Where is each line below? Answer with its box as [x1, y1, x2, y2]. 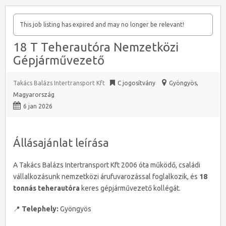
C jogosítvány [118, 80, 155, 86]
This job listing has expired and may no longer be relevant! [20, 21, 184, 28]
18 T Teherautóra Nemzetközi [13, 40, 179, 54]
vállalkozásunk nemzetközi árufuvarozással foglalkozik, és [13, 173, 199, 181]
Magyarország [13, 91, 54, 98]
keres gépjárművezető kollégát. [80, 184, 181, 192]
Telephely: [22, 205, 59, 213]
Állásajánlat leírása [13, 136, 109, 149]
